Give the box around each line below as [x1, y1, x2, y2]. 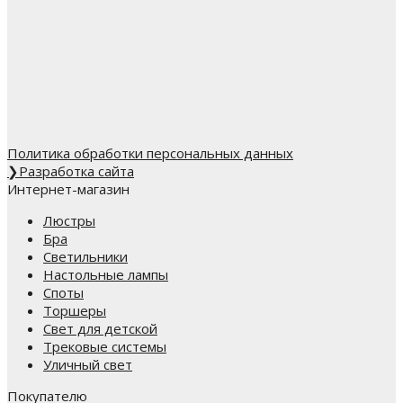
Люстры [43, 210, 95, 229]
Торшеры [43, 300, 106, 319]
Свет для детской [43, 318, 157, 337]
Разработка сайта [19, 161, 134, 180]
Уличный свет [43, 354, 132, 373]
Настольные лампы [43, 264, 168, 283]
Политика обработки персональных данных [7, 143, 293, 162]
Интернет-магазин [7, 179, 130, 198]
